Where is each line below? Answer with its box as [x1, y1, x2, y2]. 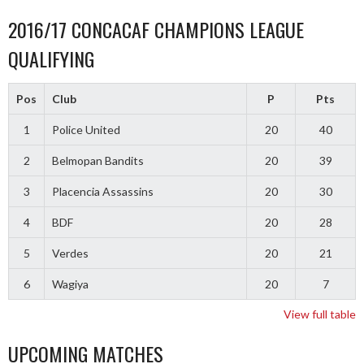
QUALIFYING [8, 44, 94, 74]
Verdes [51, 246, 89, 261]
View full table [284, 307, 356, 322]
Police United [51, 123, 120, 137]
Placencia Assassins [51, 184, 154, 199]
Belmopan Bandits [51, 154, 144, 168]
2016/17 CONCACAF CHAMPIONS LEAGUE [8, 15, 304, 45]
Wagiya [51, 277, 89, 292]
